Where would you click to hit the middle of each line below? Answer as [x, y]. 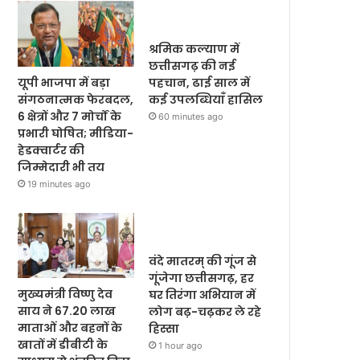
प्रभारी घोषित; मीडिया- [76, 133]
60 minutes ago [191, 116]
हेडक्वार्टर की [51, 150]
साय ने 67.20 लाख [67, 311]
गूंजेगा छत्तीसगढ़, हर [202, 278]
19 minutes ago [59, 184]
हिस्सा [164, 328]
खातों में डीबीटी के [63, 345]
